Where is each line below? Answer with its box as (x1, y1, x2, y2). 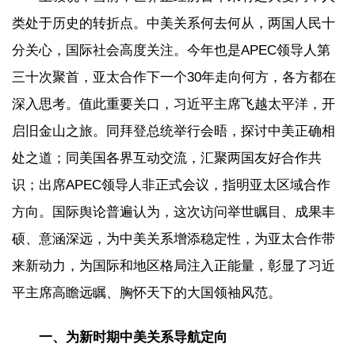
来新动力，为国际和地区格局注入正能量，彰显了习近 (12, 258, 335, 273)
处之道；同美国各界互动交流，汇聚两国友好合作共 (12, 150, 322, 166)
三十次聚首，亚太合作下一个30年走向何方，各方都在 (12, 69, 336, 85)
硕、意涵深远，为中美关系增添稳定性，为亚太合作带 (12, 231, 335, 246)
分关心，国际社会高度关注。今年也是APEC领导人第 (12, 42, 330, 58)
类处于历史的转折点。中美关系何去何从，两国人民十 (12, 15, 335, 31)
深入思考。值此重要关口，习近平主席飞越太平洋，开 (12, 96, 335, 112)
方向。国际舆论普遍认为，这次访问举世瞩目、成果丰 (12, 204, 335, 219)
